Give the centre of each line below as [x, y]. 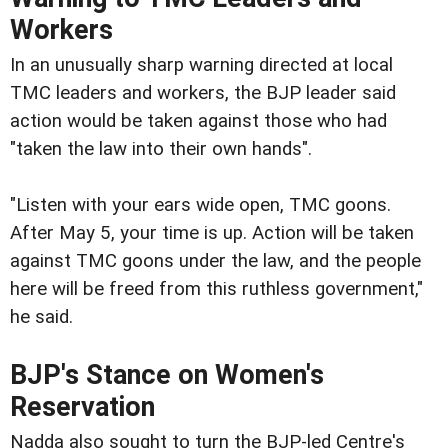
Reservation [82, 407]
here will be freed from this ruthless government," [216, 289]
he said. [41, 317]
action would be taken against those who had [198, 121]
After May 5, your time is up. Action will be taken [212, 233]
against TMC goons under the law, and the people [215, 261]
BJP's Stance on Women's [167, 375]
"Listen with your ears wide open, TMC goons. [200, 205]
